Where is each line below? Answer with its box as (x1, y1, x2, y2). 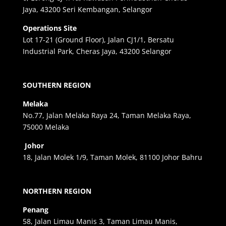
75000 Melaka (22, 122, 69, 132)
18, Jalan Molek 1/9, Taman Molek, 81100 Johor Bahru (22, 152, 202, 162)
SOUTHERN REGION (22, 80, 91, 90)
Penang (22, 205, 48, 215)
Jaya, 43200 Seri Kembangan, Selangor (22, 5, 152, 15)
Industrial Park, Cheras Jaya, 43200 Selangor (22, 46, 172, 56)
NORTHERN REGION (22, 186, 91, 196)
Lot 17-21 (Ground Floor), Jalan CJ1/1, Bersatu (22, 35, 174, 45)
